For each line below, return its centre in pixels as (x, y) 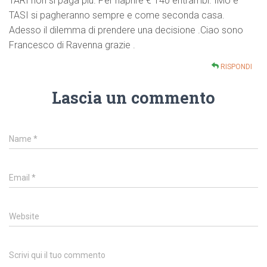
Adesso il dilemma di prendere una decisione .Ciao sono (126, 30)
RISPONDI (235, 67)
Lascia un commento (133, 98)
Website (24, 217)
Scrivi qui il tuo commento (57, 255)
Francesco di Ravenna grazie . (72, 45)
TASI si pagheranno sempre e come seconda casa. (117, 15)
